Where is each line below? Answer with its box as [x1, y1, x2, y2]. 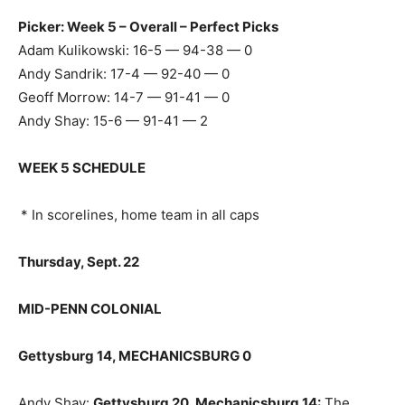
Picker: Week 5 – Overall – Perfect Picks [18, 18, 278, 36]
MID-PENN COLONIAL [18, 300, 162, 318]
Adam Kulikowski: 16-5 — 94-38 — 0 [18, 42, 252, 60]
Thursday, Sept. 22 [18, 253, 139, 271]
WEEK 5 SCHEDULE [18, 159, 146, 177]
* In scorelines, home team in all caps [21, 206, 259, 224]
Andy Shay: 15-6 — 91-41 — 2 [18, 112, 208, 130]
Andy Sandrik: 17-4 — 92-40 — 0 [18, 65, 230, 83]
